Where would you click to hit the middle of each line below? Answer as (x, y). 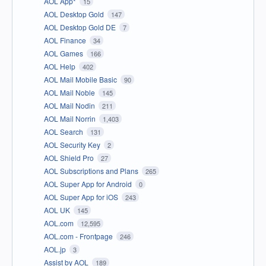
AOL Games (64, 53)
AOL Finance (66, 40)
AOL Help (61, 66)
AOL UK (58, 210)
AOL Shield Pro (70, 157)
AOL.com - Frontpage (79, 236)
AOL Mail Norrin (71, 118)
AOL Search (64, 131)
